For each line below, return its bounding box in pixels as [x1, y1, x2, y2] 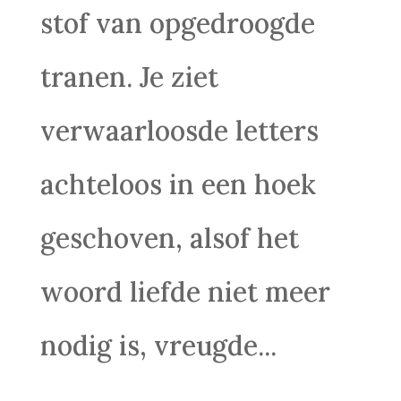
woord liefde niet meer [39, 274, 330, 309]
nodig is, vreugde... [39, 328, 277, 363]
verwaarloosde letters [39, 113, 319, 148]
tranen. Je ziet [39, 59, 218, 94]
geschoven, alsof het [39, 220, 299, 255]
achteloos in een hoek [39, 166, 316, 201]
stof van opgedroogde [39, 5, 315, 40]
